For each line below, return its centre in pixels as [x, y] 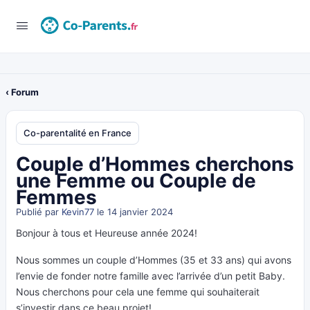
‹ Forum [22, 92]
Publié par [39, 212]
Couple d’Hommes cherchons [155, 164]
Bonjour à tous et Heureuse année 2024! [107, 233]
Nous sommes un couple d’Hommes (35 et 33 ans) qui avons [154, 260]
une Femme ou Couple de [136, 181]
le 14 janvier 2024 [134, 212]
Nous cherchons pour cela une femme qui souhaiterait [138, 292]
